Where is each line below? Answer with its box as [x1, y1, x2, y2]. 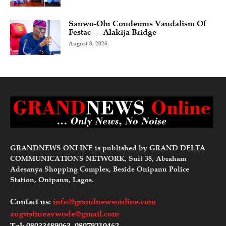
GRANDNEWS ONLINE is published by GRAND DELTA [10, 143, 205, 152]
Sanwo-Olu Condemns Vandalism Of [69, 18, 206, 29]
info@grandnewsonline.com [53, 196, 156, 207]
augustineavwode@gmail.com [10, 208, 119, 219]
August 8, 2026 [69, 40, 107, 47]
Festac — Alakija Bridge [69, 27, 156, 37]
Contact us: [10, 196, 53, 207]
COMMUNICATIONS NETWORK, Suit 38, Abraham [10, 154, 186, 163]
